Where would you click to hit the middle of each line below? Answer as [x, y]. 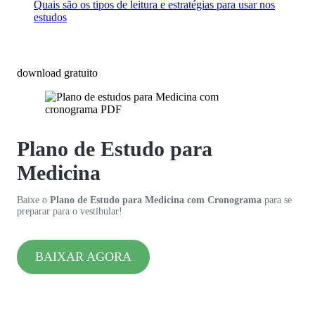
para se [277, 200]
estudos [50, 18]
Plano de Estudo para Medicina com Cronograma [156, 200]
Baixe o [33, 200]
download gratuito [57, 72]
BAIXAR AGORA [83, 256]
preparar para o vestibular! [70, 211]
